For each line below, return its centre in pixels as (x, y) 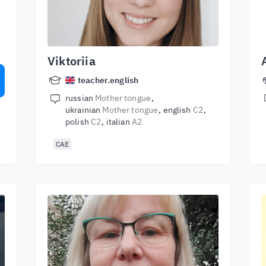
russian (80, 98)
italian (119, 122)
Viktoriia (72, 61)
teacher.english (108, 80)
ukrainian (84, 110)
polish (78, 122)
